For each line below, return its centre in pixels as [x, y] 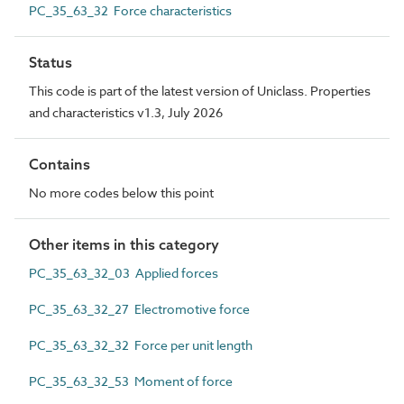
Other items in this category [124, 244]
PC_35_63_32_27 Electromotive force [139, 309]
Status [50, 62]
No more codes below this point [121, 193]
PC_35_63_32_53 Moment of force [131, 381]
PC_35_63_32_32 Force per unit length [141, 345]
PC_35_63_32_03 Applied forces [124, 273]
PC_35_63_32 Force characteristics [130, 10]
